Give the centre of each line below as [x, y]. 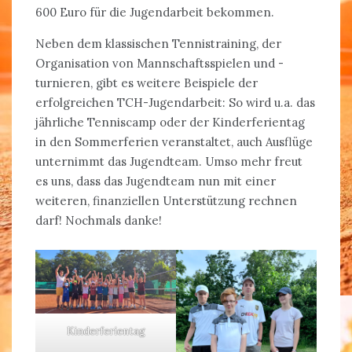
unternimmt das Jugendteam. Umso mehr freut [169, 162]
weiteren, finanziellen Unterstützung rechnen [166, 201]
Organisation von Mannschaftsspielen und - [159, 64]
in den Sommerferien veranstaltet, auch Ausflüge [174, 142]
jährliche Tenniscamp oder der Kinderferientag [170, 123]
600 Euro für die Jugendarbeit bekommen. [155, 13]
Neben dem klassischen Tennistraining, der [158, 44]
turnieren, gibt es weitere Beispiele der [147, 83]
